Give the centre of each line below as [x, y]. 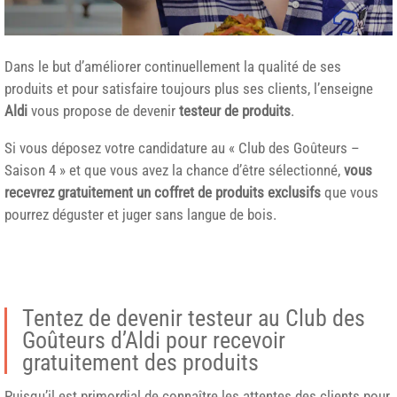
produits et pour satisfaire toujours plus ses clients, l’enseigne [189, 88]
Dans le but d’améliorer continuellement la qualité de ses [173, 66]
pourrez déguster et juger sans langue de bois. [140, 214]
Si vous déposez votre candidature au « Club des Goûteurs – [182, 148]
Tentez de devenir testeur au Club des [194, 319]
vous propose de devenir [105, 110]
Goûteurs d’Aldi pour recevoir [154, 341]
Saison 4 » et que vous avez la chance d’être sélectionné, [174, 170]
